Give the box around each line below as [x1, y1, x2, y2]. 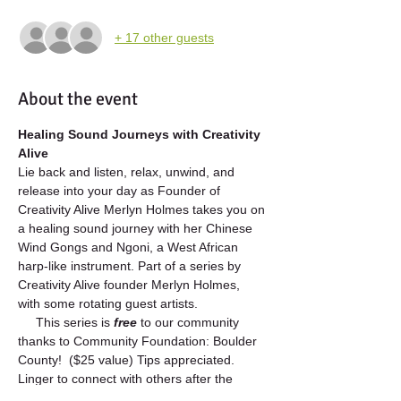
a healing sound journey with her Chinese [18, 221, 256, 235]
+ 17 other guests [115, 30, 214, 45]
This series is [18, 315, 114, 329]
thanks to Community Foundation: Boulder [18, 334, 260, 348]
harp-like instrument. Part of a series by [18, 259, 244, 273]
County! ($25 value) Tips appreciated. [18, 353, 238, 367]
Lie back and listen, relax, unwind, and [18, 165, 238, 179]
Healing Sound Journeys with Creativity [18, 127, 264, 141]
